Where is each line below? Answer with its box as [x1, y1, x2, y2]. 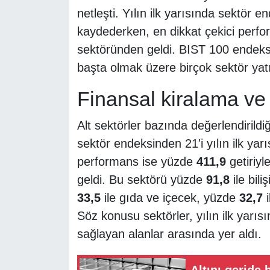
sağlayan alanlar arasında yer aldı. [77, 227, 262, 240]
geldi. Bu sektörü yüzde [77, 172, 206, 186]
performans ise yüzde [77, 154, 196, 168]
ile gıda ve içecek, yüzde [100, 190, 239, 204]
